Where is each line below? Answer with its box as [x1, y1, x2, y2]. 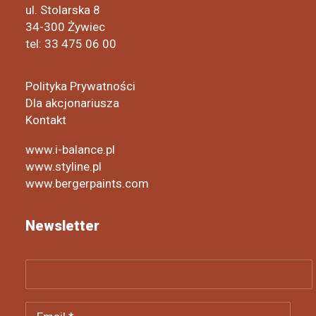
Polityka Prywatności [25, 79, 135, 93]
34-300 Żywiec [25, 20, 105, 34]
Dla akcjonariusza [25, 96, 119, 110]
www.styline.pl [25, 159, 102, 174]
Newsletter [25, 217, 99, 234]
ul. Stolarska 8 [25, 3, 100, 17]
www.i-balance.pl [25, 142, 115, 157]
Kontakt [25, 113, 66, 127]
